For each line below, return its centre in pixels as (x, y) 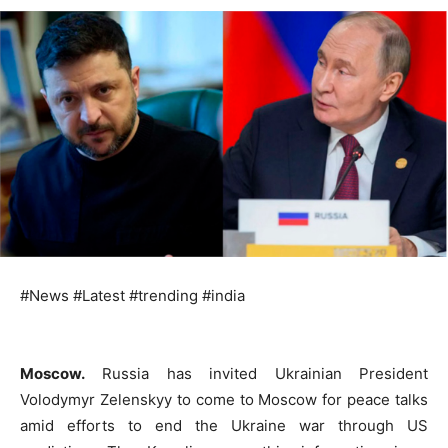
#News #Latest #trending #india (132, 296)
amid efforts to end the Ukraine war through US (224, 426)
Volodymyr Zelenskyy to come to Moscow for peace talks (224, 400)
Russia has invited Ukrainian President (256, 374)
